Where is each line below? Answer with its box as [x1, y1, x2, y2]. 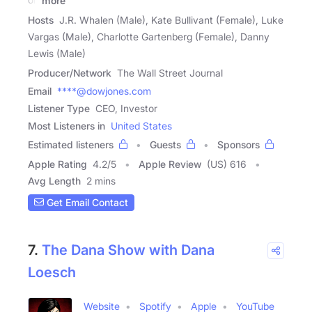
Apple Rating [28, 157, 87, 170]
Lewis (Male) [28, 47, 86, 59]
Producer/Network [28, 66, 111, 79]
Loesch [28, 263, 76, 281]
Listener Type [28, 102, 90, 114]
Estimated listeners [28, 138, 114, 150]
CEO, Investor [95, 102, 157, 114]
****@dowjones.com [57, 84, 151, 97]
